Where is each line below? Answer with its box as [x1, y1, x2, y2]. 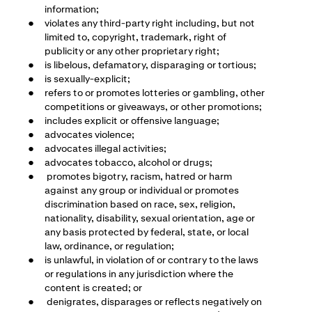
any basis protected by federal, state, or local [45, 225, 249, 238]
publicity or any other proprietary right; [45, 44, 219, 57]
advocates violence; [45, 127, 134, 141]
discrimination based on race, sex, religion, [45, 197, 235, 210]
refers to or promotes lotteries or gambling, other [45, 86, 265, 99]
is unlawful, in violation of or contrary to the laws [45, 253, 258, 266]
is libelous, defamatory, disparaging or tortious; [45, 58, 256, 71]
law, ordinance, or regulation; [45, 239, 174, 252]
